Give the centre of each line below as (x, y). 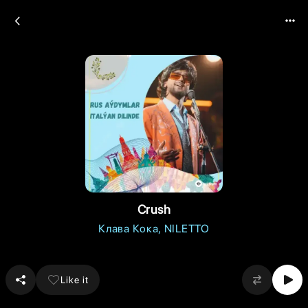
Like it (75, 279)
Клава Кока (129, 229)
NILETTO (187, 229)
